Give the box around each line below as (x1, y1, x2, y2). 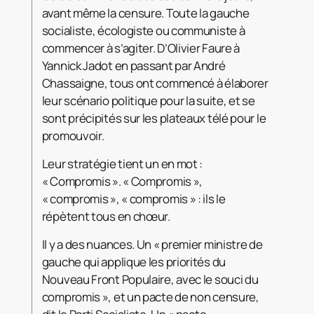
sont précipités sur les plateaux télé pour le (41, 109, 266, 126)
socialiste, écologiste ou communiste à (41, 22, 245, 39)
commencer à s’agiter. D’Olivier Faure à (41, 39, 240, 56)
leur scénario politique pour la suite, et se (41, 92, 255, 109)
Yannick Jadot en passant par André (41, 57, 226, 74)
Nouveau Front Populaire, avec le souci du (41, 271, 259, 287)
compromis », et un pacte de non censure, (41, 288, 259, 305)
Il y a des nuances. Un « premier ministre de (41, 235, 263, 252)
